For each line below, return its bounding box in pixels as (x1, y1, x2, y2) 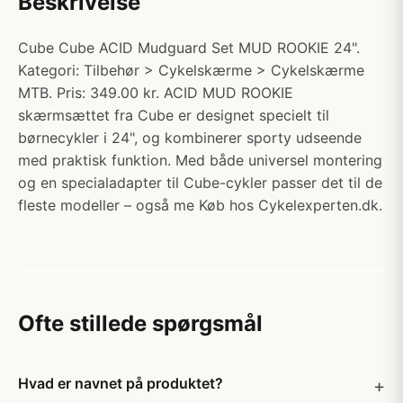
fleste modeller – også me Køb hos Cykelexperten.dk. (18, 196, 382, 214)
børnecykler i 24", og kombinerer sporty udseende (18, 129, 362, 147)
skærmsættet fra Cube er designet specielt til (18, 106, 329, 124)
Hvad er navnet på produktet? (18, 374, 223, 392)
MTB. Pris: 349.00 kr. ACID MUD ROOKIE (18, 84, 293, 102)
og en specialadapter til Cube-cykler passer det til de (18, 174, 382, 192)
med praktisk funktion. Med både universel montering (18, 151, 382, 169)
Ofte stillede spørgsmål (18, 310, 263, 336)
